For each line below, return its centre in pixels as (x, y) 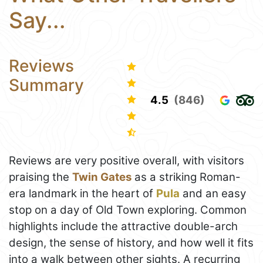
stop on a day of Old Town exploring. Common (128, 210)
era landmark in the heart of (82, 194)
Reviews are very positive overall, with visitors (127, 161)
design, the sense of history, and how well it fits (131, 243)
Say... (37, 20)
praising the (41, 177)
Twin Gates (102, 177)
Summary (46, 85)
